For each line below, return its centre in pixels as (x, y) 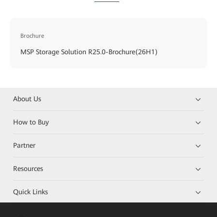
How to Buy (31, 122)
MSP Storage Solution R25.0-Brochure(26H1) (89, 52)
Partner (24, 145)
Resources (28, 168)
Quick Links (31, 192)
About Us (27, 99)
